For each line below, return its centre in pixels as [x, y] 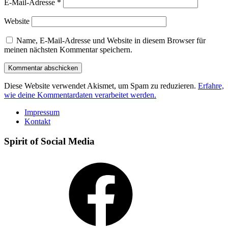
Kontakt [37, 121]
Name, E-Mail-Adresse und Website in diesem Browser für [111, 40]
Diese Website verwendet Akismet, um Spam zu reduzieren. [101, 85]
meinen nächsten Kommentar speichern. [68, 49]
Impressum [42, 112]
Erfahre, [211, 85]
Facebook [40, 160]
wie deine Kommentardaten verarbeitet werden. [80, 95]
